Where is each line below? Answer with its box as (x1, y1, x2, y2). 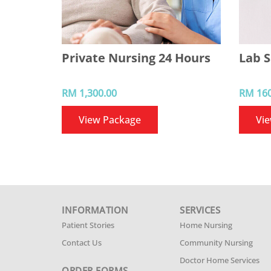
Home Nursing (180, 220, 232, 230)
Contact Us (62, 237, 102, 248)
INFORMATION (62, 204, 129, 216)
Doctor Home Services (180, 255, 260, 266)
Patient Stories (62, 220, 114, 230)
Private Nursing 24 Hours (62, 50, 211, 66)
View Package (79, 113, 141, 126)
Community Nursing (180, 237, 253, 248)
